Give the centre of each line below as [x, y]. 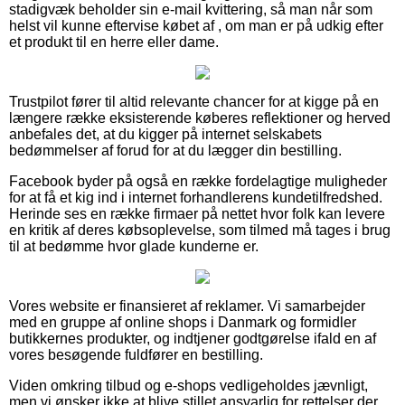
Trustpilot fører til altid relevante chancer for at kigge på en [194, 102]
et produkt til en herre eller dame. [114, 42]
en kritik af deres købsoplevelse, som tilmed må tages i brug [200, 231]
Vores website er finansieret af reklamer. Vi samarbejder [187, 306]
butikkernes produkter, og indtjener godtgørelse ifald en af [193, 339]
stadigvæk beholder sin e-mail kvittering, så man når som [191, 10]
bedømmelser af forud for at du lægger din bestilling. [175, 151]
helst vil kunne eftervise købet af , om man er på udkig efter [196, 26]
